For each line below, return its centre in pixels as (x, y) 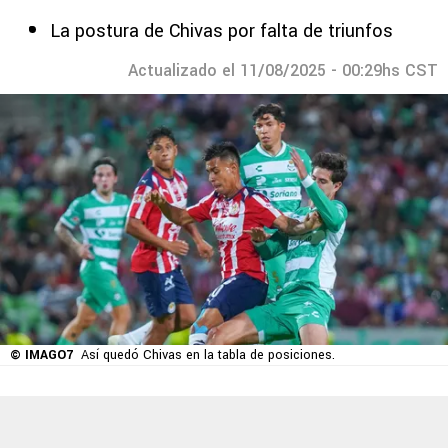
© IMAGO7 (41, 355)
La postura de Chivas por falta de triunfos (221, 31)
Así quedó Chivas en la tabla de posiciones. (208, 355)
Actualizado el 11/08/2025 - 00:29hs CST (283, 70)
